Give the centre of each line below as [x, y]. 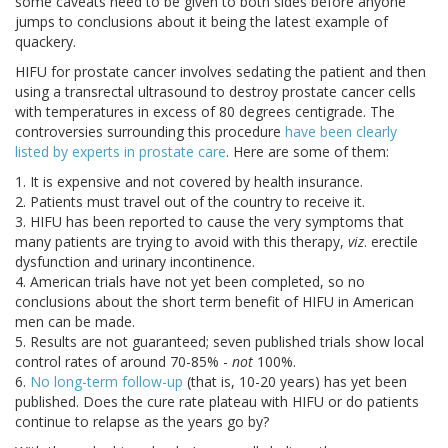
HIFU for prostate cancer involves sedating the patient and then [220, 72]
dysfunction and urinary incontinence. [135, 262]
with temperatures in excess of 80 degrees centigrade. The [205, 112]
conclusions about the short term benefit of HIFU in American [214, 302]
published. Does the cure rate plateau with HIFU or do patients [217, 402]
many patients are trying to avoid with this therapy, [179, 242]
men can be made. [75, 322]
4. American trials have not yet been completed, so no [190, 282]
